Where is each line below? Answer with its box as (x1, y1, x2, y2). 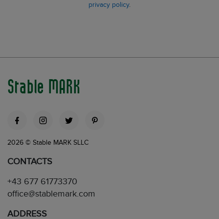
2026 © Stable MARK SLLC (7, 138, 88, 147)
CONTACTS (7, 156, 52, 167)
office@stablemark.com (7, 189, 95, 199)
